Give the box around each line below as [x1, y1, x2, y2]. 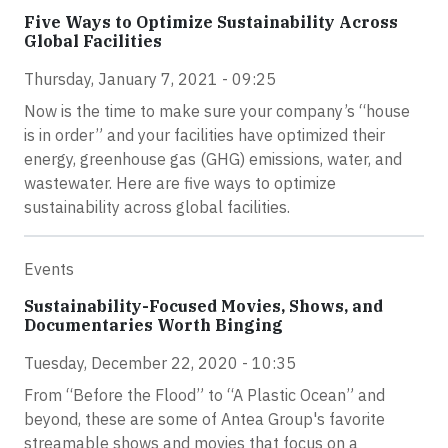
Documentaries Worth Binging [24, 315, 283, 336]
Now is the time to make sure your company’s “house [24, 101, 410, 122]
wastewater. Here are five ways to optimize [24, 173, 336, 194]
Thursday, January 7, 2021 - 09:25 [24, 69, 276, 90]
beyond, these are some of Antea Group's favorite [24, 409, 385, 430]
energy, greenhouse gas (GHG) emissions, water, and [24, 149, 402, 170]
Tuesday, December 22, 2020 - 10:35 [24, 353, 296, 374]
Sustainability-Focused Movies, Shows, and [24, 296, 383, 317]
